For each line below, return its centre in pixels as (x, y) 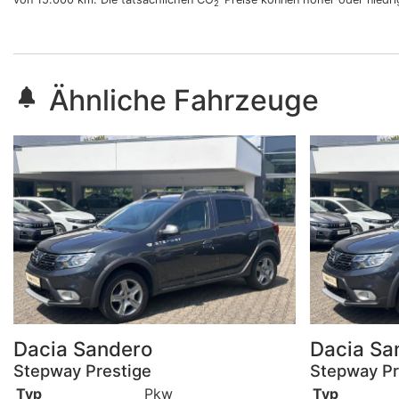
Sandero (113, 348)
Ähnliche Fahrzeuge (184, 101)
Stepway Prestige (82, 370)
